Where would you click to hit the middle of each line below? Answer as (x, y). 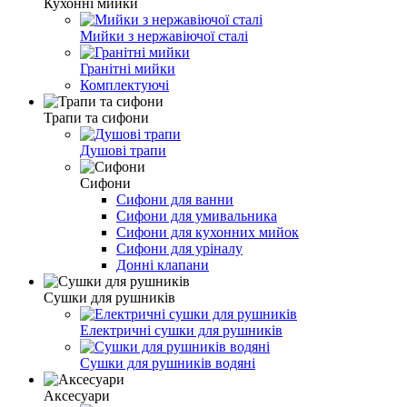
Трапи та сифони (96, 118)
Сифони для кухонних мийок (208, 233)
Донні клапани (163, 265)
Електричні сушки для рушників (181, 331)
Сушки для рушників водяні (168, 363)
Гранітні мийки (128, 69)
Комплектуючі (124, 85)
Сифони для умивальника (197, 216)
